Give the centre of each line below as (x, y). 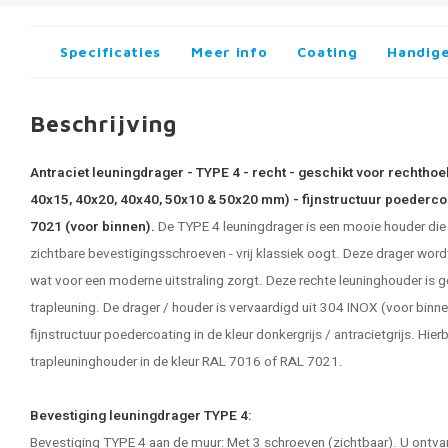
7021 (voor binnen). (94, 227)
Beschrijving (104, 123)
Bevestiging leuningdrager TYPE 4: (141, 416)
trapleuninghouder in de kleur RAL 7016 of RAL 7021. (186, 362)
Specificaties (111, 51)
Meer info (229, 51)
